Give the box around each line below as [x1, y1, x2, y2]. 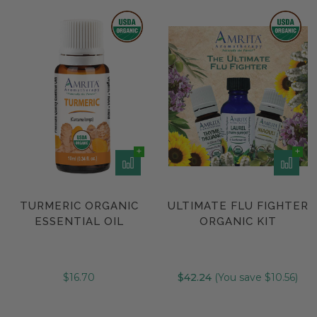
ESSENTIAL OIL [34, 214, 124, 228]
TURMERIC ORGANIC [19, 199, 139, 212]
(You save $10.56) [212, 270, 299, 284]
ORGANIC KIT [199, 214, 277, 228]
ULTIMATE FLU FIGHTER [167, 199, 309, 212]
